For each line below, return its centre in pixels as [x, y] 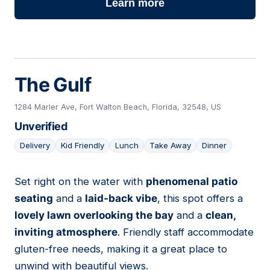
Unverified [41, 127]
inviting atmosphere [66, 232]
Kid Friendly [83, 146]
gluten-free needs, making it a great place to [121, 249]
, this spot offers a [200, 199]
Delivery [35, 146]
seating [34, 199]
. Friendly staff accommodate [186, 232]
